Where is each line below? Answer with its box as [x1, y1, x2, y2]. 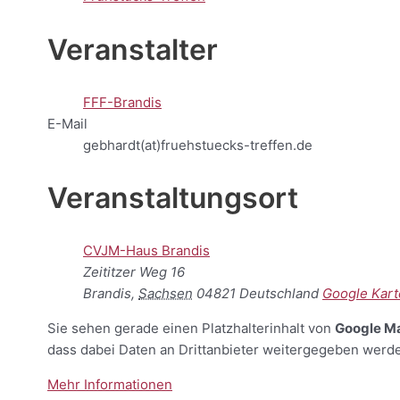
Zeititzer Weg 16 [83, 262, 185, 280]
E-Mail [47, 114, 87, 132]
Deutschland [239, 284, 319, 302]
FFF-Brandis [83, 93, 162, 111]
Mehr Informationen [47, 375, 172, 393]
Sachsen [138, 284, 193, 302]
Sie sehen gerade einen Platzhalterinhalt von [47, 319, 335, 337]
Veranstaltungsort [47, 180, 298, 216]
